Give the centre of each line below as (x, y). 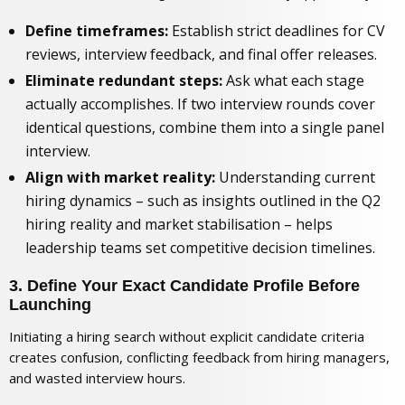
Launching (50, 305)
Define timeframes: (97, 30)
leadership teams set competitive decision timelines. (200, 248)
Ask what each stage (293, 80)
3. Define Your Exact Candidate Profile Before (184, 286)
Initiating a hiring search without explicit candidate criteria (187, 336)
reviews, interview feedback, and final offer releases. (201, 54)
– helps (306, 225)
